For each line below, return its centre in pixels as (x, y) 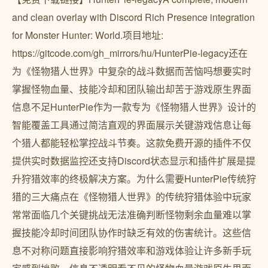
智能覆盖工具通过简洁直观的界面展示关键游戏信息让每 (132, 125)
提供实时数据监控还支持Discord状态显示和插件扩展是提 (134, 161)
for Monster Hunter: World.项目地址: (88, 35)
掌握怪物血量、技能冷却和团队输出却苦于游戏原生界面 (132, 89)
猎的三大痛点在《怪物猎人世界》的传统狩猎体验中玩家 (132, 197)
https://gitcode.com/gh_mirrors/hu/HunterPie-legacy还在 (130, 53)
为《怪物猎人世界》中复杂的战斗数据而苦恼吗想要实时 (132, 71)
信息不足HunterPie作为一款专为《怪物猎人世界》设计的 (134, 107)
